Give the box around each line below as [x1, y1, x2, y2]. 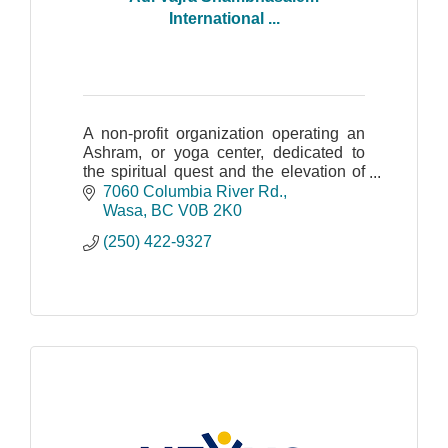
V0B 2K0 [178, 201, 242, 219]
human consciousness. [83, 182, 246, 200]
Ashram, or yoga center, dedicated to [83, 144, 365, 162]
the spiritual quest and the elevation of [83, 163, 365, 181]
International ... [168, 9, 280, 27]
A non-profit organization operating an [83, 125, 365, 143]
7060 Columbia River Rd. [103, 182, 283, 200]
